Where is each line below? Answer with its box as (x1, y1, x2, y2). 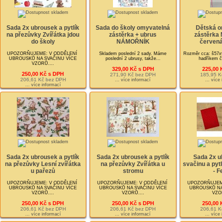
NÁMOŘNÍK (116, 38, 150, 46)
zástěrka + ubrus (109, 31, 157, 39)
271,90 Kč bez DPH (110, 71, 156, 77)
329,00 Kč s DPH (111, 65, 154, 72)
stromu (122, 167, 143, 175)
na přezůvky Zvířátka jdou (6, 31, 80, 39)
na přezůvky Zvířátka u (101, 161, 166, 168)
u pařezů (31, 167, 55, 175)
